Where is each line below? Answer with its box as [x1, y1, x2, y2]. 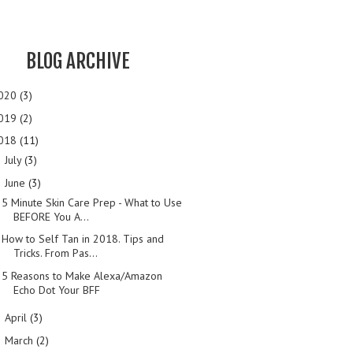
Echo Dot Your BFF [13, 282, 100, 297]
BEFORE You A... [13, 209, 89, 224]
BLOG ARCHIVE [26, 48, 130, 73]
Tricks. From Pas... [13, 246, 98, 261]
